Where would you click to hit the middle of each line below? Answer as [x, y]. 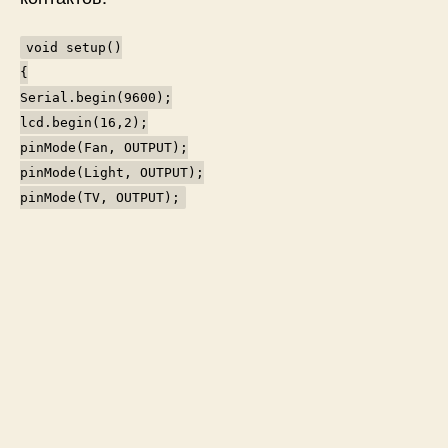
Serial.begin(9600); [96, 97]
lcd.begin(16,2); [84, 122]
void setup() [74, 47]
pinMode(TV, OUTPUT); [100, 197]
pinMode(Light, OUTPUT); [112, 172]
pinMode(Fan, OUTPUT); [104, 147]
